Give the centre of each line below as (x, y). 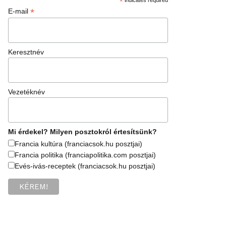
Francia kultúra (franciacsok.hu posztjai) (79, 144)
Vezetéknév (27, 92)
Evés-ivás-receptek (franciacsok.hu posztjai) (85, 166)
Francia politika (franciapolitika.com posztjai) (86, 155)
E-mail (19, 11)
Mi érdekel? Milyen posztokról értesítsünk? (83, 131)
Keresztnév (26, 52)
